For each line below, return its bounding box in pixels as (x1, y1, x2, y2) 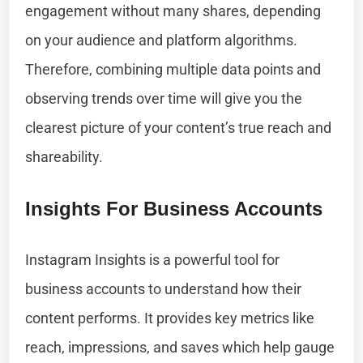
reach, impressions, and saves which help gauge (25, 338, 335, 356)
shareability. (25, 147, 104, 165)
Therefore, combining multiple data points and (25, 60, 322, 78)
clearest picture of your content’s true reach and (25, 118, 332, 136)
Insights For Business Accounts (25, 197, 323, 220)
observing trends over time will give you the (25, 89, 303, 107)
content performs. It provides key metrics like (25, 309, 315, 327)
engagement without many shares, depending (25, 2, 322, 19)
